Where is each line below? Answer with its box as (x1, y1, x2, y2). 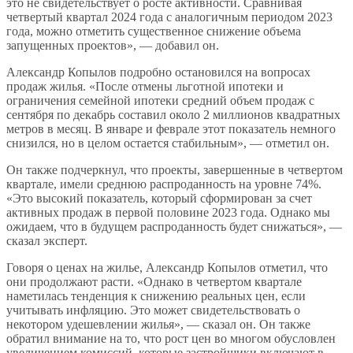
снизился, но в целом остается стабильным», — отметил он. (6, 136, 329, 150)
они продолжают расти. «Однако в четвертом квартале (6, 274, 302, 288)
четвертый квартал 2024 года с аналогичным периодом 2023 (6, 9, 333, 24)
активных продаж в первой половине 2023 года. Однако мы (6, 205, 330, 219)
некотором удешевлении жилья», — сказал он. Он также (6, 317, 310, 331)
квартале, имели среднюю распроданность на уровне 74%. (6, 176, 321, 191)
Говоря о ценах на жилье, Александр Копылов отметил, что (6, 260, 328, 274)
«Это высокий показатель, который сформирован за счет (6, 191, 312, 205)
